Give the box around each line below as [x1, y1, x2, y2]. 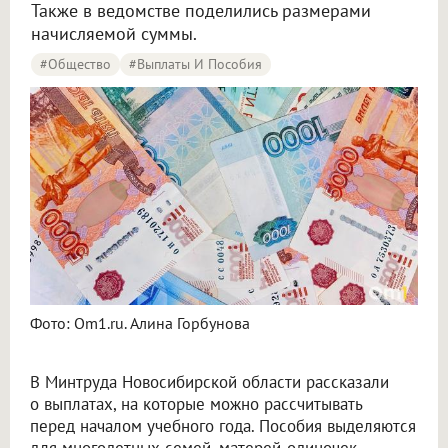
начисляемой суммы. [31, 22, 197, 45]
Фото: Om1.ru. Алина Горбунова [30, 313, 250, 334]
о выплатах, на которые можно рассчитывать [30, 393, 362, 416]
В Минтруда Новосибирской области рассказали [30, 371, 389, 394]
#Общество [40, 55, 111, 73]
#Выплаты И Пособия [129, 55, 262, 73]
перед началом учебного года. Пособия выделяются [30, 415, 416, 438]
